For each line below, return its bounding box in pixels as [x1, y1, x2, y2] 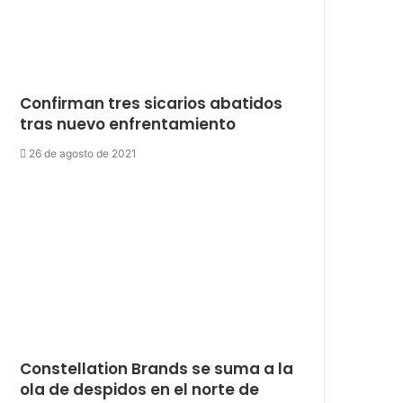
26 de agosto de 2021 [29, 146, 138, 160]
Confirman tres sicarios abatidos [20, 92, 283, 114]
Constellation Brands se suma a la [20, 357, 294, 380]
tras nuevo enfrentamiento [20, 112, 237, 135]
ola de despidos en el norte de [20, 378, 260, 400]
